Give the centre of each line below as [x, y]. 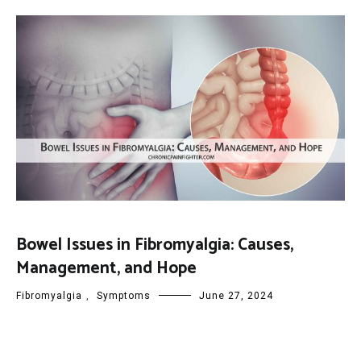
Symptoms [124, 295]
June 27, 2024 [236, 295]
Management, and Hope [106, 268]
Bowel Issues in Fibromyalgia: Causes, [155, 245]
